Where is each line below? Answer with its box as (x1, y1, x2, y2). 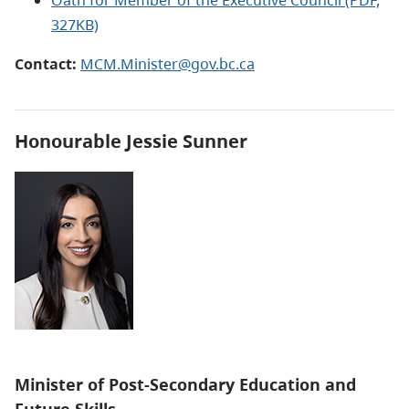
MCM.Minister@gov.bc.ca (80, 53, 255, 74)
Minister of (15, 373, 109, 396)
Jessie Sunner (126, 128, 247, 153)
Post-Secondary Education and (109, 373, 356, 396)
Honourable (15, 128, 126, 153)
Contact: (15, 53, 77, 74)
